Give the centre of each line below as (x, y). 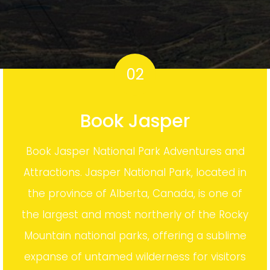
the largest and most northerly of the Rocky (135, 241)
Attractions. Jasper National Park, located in (135, 199)
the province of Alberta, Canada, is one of (135, 220)
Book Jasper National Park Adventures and (135, 178)
